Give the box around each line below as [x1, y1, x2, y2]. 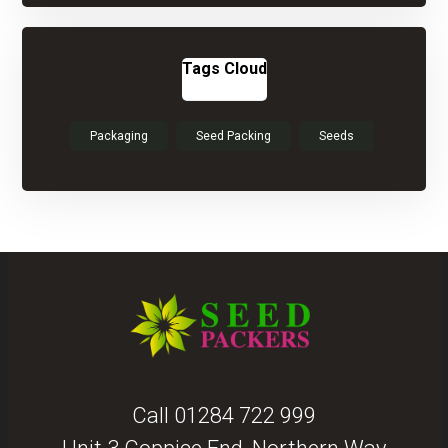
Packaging [90, 129, 148, 144]
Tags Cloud [181, 59, 267, 79]
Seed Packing [196, 129, 271, 144]
